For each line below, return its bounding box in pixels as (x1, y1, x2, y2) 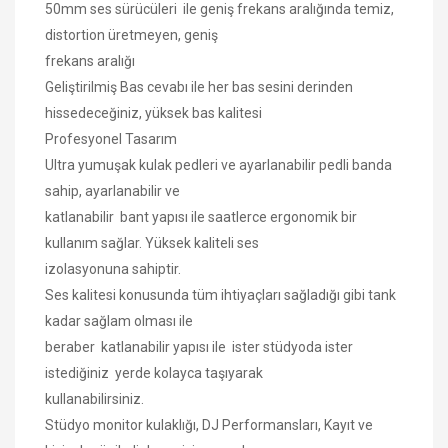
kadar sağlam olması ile (45, 312, 196, 329)
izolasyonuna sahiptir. (45, 260, 181, 277)
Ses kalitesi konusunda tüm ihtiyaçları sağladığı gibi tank (45, 286, 396, 303)
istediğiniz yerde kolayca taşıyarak (45, 364, 266, 381)
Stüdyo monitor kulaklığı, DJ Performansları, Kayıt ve (45, 416, 373, 433)
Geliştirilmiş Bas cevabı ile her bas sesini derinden (45, 78, 353, 95)
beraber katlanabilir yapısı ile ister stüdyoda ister (45, 338, 353, 355)
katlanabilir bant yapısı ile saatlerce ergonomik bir (45, 208, 357, 225)
